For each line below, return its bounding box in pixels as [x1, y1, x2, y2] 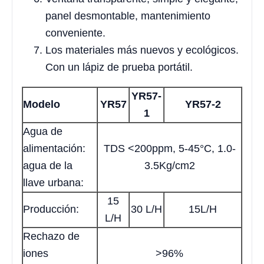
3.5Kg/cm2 [144, 159, 195, 171]
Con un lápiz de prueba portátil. [45, 61, 193, 73]
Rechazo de [23, 230, 80, 242]
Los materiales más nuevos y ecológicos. [45, 44, 239, 56]
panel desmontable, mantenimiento [45, 9, 210, 22]
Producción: [23, 203, 79, 215]
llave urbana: [23, 176, 84, 189]
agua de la [23, 159, 72, 171]
